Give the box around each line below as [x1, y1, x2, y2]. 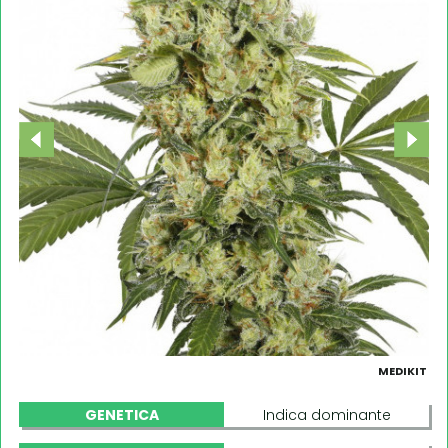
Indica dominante [262, 404, 391, 425]
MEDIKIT [378, 362, 427, 379]
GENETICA [84, 404, 159, 425]
